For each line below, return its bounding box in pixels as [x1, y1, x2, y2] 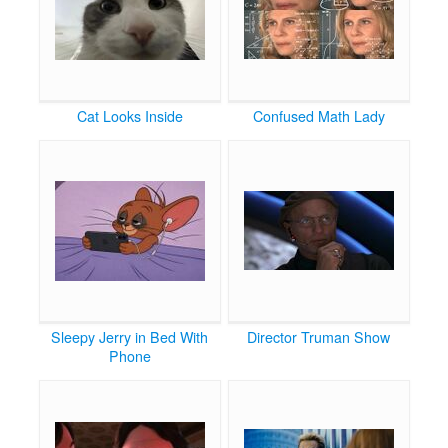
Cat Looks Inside [76, 105, 183, 126]
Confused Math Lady [252, 105, 385, 126]
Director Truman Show [247, 326, 390, 347]
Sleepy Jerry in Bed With [51, 326, 208, 347]
